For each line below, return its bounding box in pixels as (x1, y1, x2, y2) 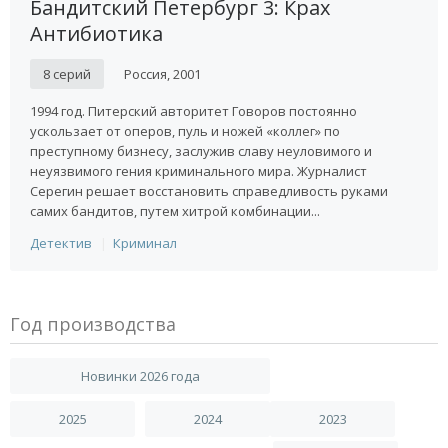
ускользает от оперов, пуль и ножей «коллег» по (30, 122, 340, 140)
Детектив (30, 234, 92, 252)
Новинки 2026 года (80, 367, 200, 385)
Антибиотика (30, 20, 163, 47)
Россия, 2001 (124, 65, 201, 83)
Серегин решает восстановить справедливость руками (30, 182, 388, 200)
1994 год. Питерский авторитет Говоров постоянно (30, 102, 357, 120)
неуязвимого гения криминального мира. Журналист (30, 162, 367, 180)
